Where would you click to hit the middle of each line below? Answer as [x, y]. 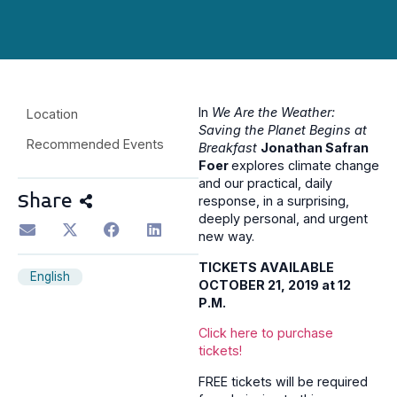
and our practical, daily [265, 183]
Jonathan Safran [315, 148]
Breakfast [230, 148]
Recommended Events [95, 144]
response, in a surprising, [274, 201]
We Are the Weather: [273, 113]
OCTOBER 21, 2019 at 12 [275, 284]
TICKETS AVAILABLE [266, 267]
